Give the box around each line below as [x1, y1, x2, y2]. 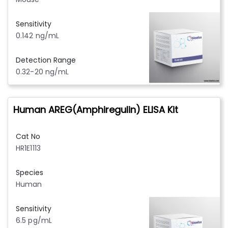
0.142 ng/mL [16, 30, 60, 41]
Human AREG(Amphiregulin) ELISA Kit [13, 103, 178, 116]
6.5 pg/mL [16, 215, 52, 225]
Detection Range [16, 54, 76, 65]
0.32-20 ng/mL [16, 66, 69, 77]
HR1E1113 [16, 142, 41, 153]
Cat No [16, 131, 40, 141]
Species [16, 167, 43, 178]
